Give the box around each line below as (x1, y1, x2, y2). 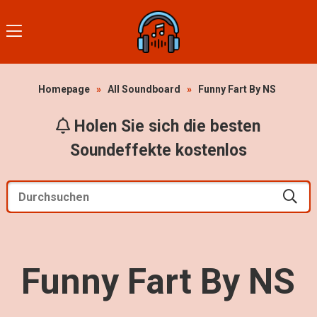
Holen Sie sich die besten (70, 117, 261, 136)
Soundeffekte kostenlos (69, 141, 247, 160)
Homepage (38, 83, 91, 95)
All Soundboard (108, 83, 181, 95)
